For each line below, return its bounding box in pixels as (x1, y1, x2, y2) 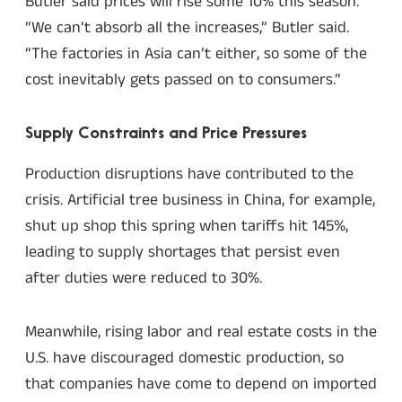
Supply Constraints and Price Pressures (25, 126, 307, 144)
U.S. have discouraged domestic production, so (25, 346, 344, 371)
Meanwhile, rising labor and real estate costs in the (25, 320, 377, 345)
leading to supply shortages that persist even (25, 240, 340, 264)
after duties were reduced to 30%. (25, 266, 262, 290)
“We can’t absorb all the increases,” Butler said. (25, 15, 349, 39)
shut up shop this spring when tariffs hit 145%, (25, 214, 348, 238)
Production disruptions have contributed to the (25, 162, 354, 186)
